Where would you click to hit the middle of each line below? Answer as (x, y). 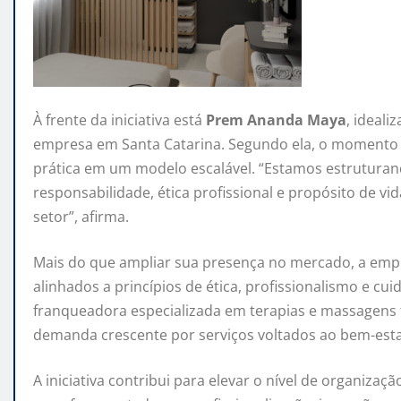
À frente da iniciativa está (119, 120)
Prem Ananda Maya (276, 120)
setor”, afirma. (81, 217)
